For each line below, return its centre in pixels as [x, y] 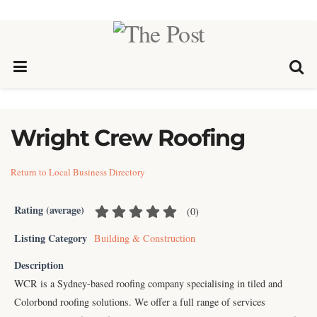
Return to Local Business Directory [78, 172]
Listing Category [51, 238]
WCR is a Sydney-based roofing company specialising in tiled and [148, 283]
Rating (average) [49, 210]
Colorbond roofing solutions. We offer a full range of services [140, 301]
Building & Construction [145, 238]
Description [39, 265]
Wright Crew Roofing [128, 138]
